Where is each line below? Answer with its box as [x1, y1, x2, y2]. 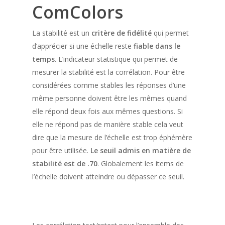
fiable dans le [134, 41, 180, 51]
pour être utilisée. [32, 146, 90, 155]
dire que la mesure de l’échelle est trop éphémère [32, 133, 192, 142]
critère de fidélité [91, 28, 152, 38]
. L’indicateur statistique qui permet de [55, 54, 178, 64]
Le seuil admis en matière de [90, 146, 191, 155]
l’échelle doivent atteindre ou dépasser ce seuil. [32, 172, 184, 181]
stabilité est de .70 [32, 159, 97, 168]
